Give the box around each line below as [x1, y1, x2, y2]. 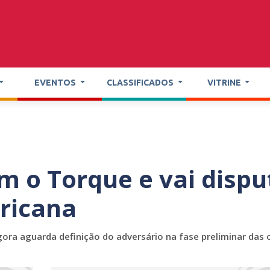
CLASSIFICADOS [107, 77, 175, 87]
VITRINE [207, 77, 243, 87]
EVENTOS [34, 77, 78, 87]
